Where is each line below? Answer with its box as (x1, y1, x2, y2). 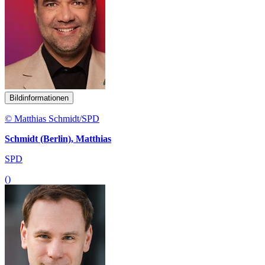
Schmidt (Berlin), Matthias (5, 133, 111, 144)
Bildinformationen (9, 93, 69, 102)
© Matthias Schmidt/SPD (5, 113, 99, 124)
